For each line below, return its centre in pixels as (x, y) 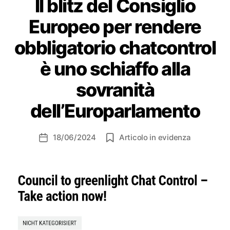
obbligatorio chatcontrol (115, 47)
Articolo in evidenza (155, 137)
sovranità (115, 90)
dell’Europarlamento (115, 111)
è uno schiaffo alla (115, 69)
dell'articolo (64, 149)
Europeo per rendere (115, 26)
